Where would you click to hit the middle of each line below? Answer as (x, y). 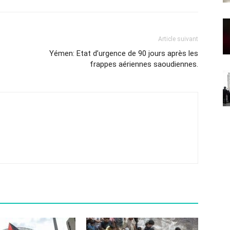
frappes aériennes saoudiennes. (144, 64)
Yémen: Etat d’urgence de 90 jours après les (124, 53)
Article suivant (178, 39)
